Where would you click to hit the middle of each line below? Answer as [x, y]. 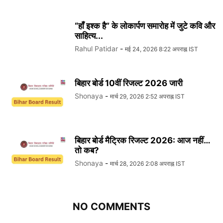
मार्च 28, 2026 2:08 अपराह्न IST [148, 164]
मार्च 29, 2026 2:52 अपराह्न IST [147, 97]
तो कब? [87, 151]
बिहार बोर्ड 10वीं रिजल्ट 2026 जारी [129, 83]
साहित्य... [89, 36]
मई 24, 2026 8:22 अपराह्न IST [162, 49]
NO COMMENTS [111, 207]
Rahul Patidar [96, 49]
